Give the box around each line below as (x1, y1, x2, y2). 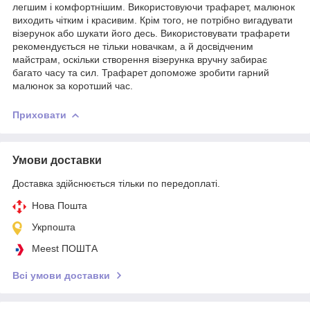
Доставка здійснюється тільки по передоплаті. (12, 177, 220, 189)
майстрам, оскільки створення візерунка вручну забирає (12, 53, 267, 65)
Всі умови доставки (12, 269, 110, 281)
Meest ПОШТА (32, 242, 98, 254)
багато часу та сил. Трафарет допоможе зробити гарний (12, 66, 269, 78)
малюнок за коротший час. (12, 80, 133, 91)
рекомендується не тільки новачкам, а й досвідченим (12, 40, 253, 52)
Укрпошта (32, 221, 75, 232)
